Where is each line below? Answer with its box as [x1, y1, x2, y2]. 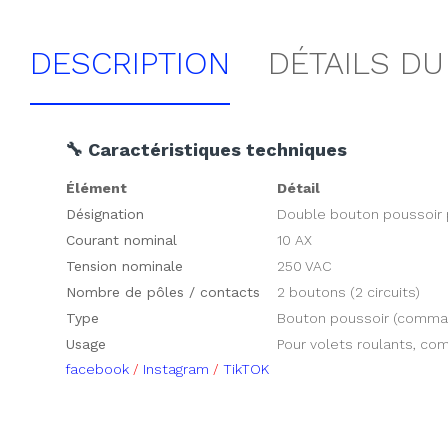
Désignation [66, 206, 144, 222]
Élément [66, 180, 127, 196]
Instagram [143, 361, 209, 377]
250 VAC [277, 258, 332, 274]
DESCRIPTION [30, 44, 230, 82]
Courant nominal [66, 232, 177, 248]
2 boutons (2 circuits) [277, 284, 420, 300]
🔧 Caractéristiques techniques [65, 139, 347, 160]
